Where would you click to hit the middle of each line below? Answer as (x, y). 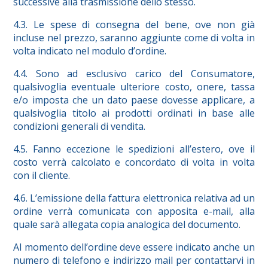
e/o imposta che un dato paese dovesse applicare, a (134, 100)
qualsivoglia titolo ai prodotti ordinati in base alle (134, 113)
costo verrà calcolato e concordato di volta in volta (134, 162)
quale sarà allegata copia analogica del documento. (127, 225)
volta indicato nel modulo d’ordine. (90, 51)
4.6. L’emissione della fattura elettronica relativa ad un (134, 198)
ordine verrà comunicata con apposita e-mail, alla (134, 211)
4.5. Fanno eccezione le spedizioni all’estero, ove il (134, 149)
